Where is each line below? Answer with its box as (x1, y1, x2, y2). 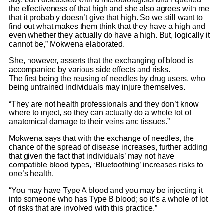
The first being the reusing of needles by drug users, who (9, 74, 205, 82)
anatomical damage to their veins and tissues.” (9, 117, 170, 126)
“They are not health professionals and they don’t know (9, 100, 199, 108)
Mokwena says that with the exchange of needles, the (9, 134, 194, 142)
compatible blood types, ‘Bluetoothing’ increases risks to (9, 161, 203, 169)
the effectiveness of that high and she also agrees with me (9, 4, 209, 13)
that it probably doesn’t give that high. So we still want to (9, 13, 203, 22)
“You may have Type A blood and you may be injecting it (9, 186, 203, 194)
